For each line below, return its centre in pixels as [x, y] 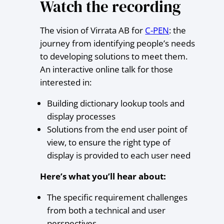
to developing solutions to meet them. [114, 56]
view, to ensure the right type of [108, 142]
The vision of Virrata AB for [93, 30]
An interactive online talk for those [107, 69]
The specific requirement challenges [117, 197]
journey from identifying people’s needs [118, 43]
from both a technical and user [106, 210]
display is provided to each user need [118, 155]
